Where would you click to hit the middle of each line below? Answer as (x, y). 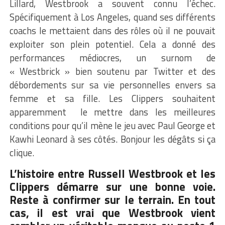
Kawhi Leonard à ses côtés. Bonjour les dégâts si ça (113, 139)
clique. (22, 152)
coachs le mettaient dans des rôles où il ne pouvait (113, 30)
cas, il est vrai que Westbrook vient (113, 213)
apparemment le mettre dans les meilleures (113, 112)
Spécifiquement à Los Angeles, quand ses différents (113, 17)
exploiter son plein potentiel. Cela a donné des (113, 44)
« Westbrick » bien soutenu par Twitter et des (113, 71)
